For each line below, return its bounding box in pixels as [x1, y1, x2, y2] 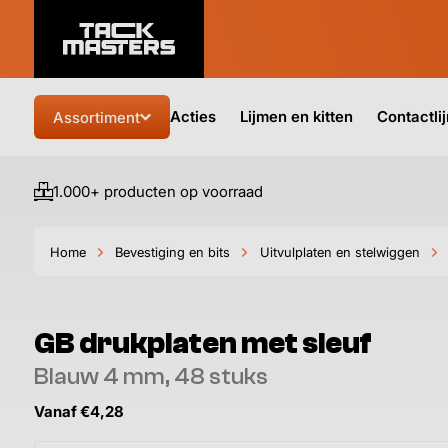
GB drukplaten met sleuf [34, 327, 372, 361]
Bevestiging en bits [115, 243, 231, 260]
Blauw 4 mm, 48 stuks [34, 363, 268, 391]
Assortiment [53, 107, 140, 127]
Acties [170, 107, 216, 126]
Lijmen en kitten [240, 107, 353, 126]
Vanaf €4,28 [34, 403, 124, 422]
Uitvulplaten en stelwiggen [259, 243, 420, 260]
